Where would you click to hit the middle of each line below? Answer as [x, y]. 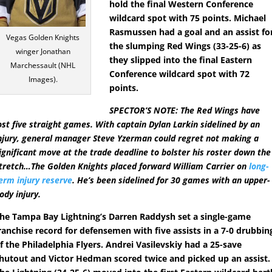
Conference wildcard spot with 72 [180, 74]
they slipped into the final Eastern [181, 60]
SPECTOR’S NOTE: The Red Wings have [185, 110]
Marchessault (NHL [43, 65]
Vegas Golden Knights [43, 37]
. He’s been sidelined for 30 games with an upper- [172, 180]
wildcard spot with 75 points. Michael [188, 18]
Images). [43, 79]
